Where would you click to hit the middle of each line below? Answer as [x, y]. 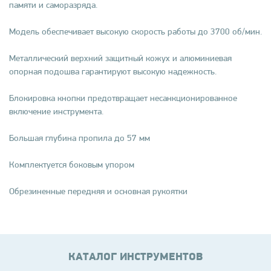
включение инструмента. [56, 111]
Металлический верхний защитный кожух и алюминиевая [120, 58]
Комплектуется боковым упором [72, 165]
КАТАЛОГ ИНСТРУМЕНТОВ [135, 257]
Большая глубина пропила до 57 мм [80, 138]
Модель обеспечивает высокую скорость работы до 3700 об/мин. [135, 31]
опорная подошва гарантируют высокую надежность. [113, 71]
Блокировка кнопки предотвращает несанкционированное [123, 98]
